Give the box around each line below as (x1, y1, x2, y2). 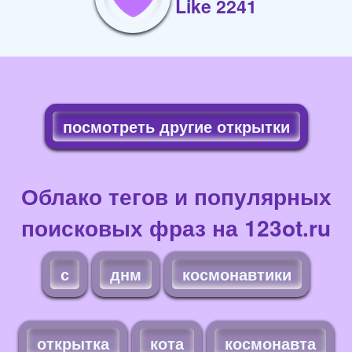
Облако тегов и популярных (20, 180, 332, 213)
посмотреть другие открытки (62, 115, 290, 138)
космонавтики (182, 262, 291, 286)
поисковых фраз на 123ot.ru (21, 211, 331, 244)
